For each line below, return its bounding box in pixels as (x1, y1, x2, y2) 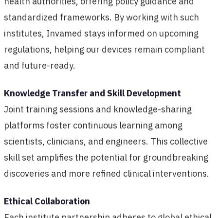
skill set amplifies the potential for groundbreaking (4, 151, 208, 163)
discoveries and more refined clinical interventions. (4, 167, 209, 179)
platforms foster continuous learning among (4, 119, 182, 131)
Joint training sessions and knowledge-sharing (4, 103, 192, 115)
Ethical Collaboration (4, 195, 90, 207)
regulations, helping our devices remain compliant (4, 43, 205, 55)
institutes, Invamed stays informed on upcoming (4, 27, 199, 39)
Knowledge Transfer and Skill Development (4, 87, 181, 99)
